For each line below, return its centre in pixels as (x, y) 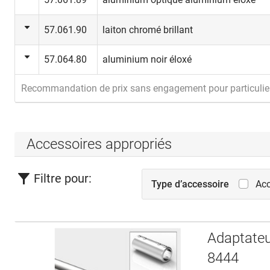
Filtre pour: (63, 179)
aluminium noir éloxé (147, 60)
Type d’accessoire (190, 184)
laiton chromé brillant (148, 30)
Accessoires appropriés (99, 144)
